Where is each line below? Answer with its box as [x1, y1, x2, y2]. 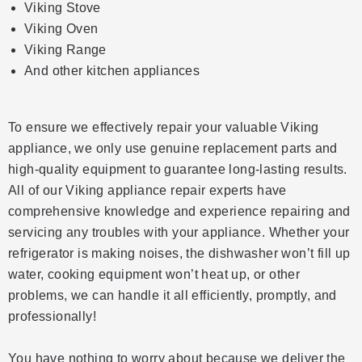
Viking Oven [24, 22, 99, 36]
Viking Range [24, 43, 107, 57]
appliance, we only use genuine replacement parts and [8, 141, 338, 156]
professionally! [8, 309, 97, 324]
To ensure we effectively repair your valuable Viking [8, 120, 319, 135]
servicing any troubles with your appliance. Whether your [8, 225, 350, 240]
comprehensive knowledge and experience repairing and [8, 204, 351, 219]
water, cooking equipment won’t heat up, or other [8, 267, 301, 282]
